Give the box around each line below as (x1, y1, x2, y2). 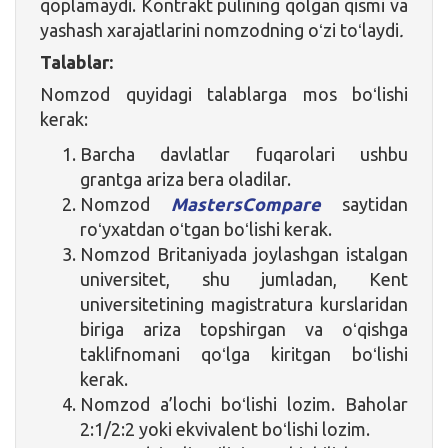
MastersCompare (171, 193, 321, 214)
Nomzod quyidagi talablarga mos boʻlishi (40, 83, 408, 104)
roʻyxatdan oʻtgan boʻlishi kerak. (80, 218, 332, 239)
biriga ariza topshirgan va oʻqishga (80, 318, 408, 339)
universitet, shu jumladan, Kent (80, 268, 408, 289)
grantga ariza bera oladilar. (80, 168, 291, 189)
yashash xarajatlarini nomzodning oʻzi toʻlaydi (40, 19, 399, 40)
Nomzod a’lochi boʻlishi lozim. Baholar (80, 393, 408, 414)
